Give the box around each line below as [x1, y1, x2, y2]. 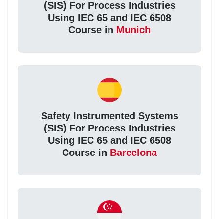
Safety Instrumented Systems [41, 110, 178, 122]
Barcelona [110, 147, 157, 158]
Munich [116, 24, 151, 36]
